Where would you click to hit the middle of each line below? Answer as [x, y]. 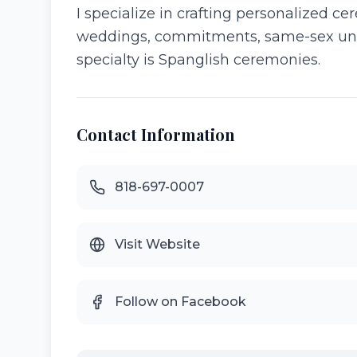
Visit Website [157, 244]
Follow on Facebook [180, 302]
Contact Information [156, 134]
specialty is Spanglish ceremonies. [198, 60]
